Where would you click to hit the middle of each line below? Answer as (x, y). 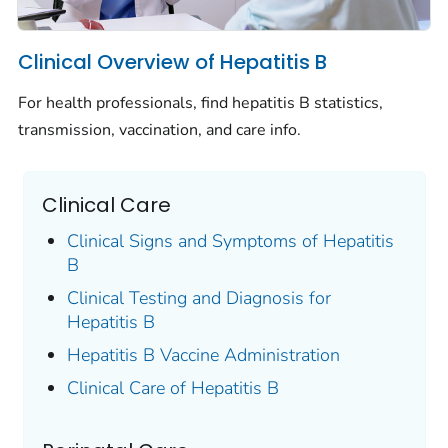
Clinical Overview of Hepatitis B (172, 61)
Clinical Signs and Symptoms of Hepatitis (230, 241)
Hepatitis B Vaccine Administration (203, 355)
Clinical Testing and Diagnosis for (198, 298)
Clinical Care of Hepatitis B (172, 388)
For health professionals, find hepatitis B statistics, (200, 103)
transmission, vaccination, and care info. (159, 130)
